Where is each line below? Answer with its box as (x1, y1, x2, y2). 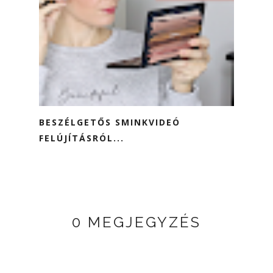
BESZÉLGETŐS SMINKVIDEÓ (39, 116, 180, 128)
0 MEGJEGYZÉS (72, 213, 201, 231)
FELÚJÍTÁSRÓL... (39, 132, 124, 144)
